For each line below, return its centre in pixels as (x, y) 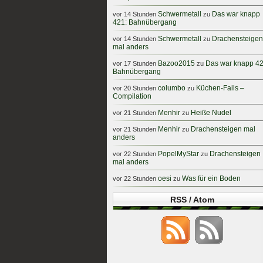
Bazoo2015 (176, 63)
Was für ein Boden (211, 178)
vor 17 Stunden (134, 63)
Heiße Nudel (211, 113)
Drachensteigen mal (223, 129)
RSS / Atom (192, 200)
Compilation (132, 96)
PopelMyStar (178, 154)
